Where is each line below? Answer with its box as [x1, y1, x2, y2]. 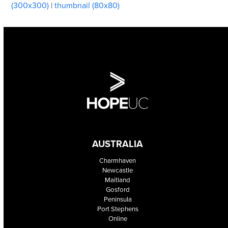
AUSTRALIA [92, 137, 144, 151]
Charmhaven [99, 156, 136, 166]
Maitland [105, 175, 131, 185]
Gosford [105, 185, 130, 195]
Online [108, 214, 127, 224]
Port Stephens [97, 204, 138, 214]
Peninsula [103, 194, 132, 205]
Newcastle [102, 165, 133, 176]
